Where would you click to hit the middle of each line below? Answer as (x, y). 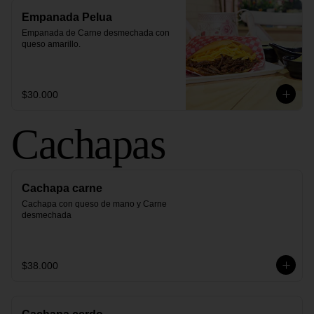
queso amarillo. (51, 44)
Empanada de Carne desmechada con (96, 33)
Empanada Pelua (67, 17)
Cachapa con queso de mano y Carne (94, 204)
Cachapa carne (62, 188)
